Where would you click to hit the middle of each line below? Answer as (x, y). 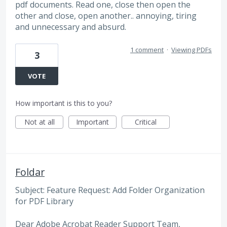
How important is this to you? (64, 103)
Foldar (30, 172)
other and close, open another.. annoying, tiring (106, 15)
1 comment (147, 50)
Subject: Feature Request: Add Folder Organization (110, 190)
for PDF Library (44, 201)
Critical (146, 122)
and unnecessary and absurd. (71, 27)
